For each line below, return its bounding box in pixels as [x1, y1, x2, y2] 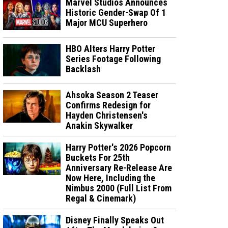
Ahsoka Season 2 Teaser [66, 89, 159, 100]
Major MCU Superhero [66, 17, 148, 28]
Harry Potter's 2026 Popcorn [66, 141, 172, 153]
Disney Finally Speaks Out [66, 214, 164, 225]
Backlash [66, 63, 101, 74]
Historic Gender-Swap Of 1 [66, 7, 166, 18]
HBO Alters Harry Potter [66, 43, 156, 54]
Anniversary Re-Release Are [66, 162, 173, 173]
